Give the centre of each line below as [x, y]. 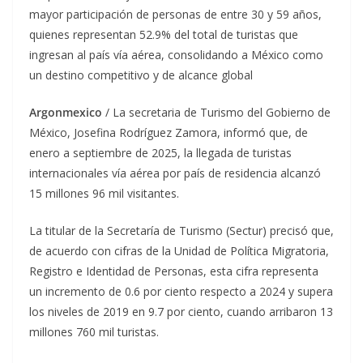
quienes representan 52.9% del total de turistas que [164, 35]
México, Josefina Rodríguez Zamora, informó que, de [169, 133]
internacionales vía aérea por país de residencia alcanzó [175, 173]
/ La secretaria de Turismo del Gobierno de [218, 113]
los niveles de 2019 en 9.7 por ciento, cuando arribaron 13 [181, 312]
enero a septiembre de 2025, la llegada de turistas [160, 153]
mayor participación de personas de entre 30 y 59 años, [175, 15]
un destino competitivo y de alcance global [141, 75]
